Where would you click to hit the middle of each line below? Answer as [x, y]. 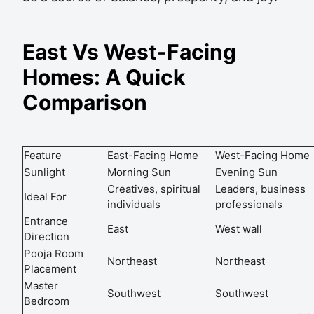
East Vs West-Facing [129, 52]
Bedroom [47, 301]
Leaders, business [260, 189]
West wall [239, 229]
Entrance [46, 221]
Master [41, 286]
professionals [249, 204]
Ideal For [45, 197]
